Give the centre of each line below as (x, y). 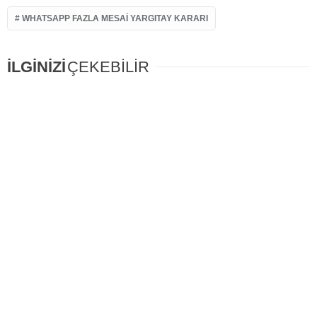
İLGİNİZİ (36, 67)
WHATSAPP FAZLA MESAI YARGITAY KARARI (115, 19)
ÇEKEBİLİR (108, 67)
